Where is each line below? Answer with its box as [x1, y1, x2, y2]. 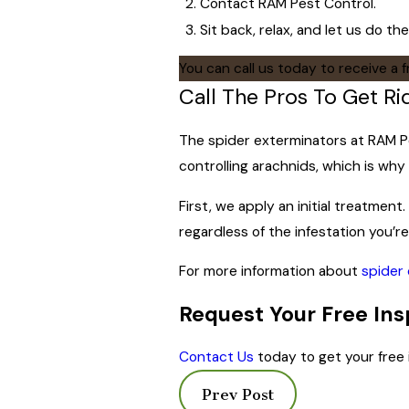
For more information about [178, 262, 362, 281]
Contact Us [178, 348, 254, 367]
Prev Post [201, 384, 274, 404]
